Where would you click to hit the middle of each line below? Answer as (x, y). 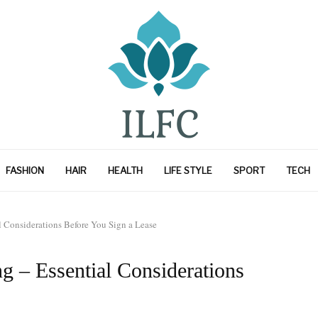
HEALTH (125, 170)
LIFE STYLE (188, 170)
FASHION (25, 170)
